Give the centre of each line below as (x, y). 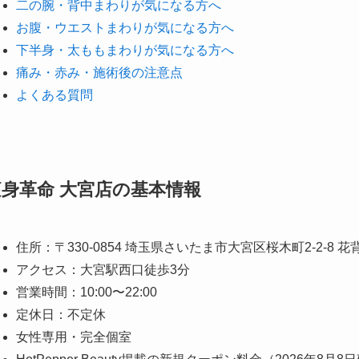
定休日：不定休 (61, 314)
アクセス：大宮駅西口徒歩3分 (103, 269)
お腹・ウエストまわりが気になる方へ (125, 28)
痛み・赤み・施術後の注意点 (99, 73)
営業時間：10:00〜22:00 (87, 292)
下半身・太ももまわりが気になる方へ (125, 50)
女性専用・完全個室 (74, 337)
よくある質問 (54, 95)
